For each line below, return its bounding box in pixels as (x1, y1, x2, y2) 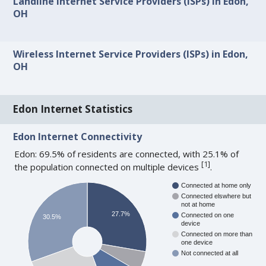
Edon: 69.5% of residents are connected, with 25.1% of (14, 147, 239, 160)
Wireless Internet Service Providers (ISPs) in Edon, (13, 47, 249, 61)
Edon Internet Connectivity (13, 129, 142, 143)
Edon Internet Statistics (12, 102, 133, 116)
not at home (181, 201, 216, 208)
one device (181, 239, 213, 246)
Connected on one (181, 211, 235, 219)
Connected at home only (181, 182, 252, 189)
